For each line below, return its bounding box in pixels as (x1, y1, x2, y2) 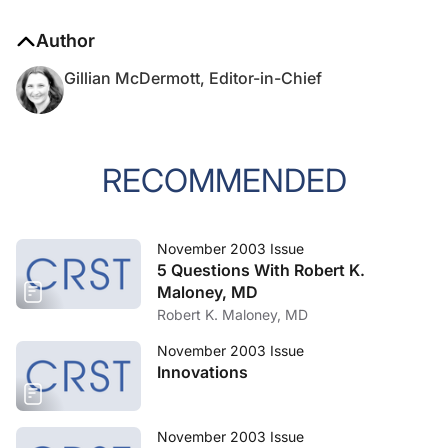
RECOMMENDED (101, 161, 347, 200)
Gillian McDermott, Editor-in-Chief (64, 68, 322, 88)
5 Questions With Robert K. (157, 260, 365, 280)
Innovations (157, 362, 248, 382)
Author (36, 30, 95, 51)
